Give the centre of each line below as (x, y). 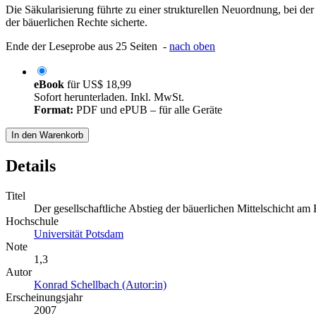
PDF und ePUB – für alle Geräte (148, 109)
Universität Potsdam (79, 233)
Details (31, 165)
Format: (54, 109)
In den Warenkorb (47, 135)
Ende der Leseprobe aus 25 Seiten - (87, 46)
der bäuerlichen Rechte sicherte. (77, 22)
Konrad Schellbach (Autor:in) (100, 284)
